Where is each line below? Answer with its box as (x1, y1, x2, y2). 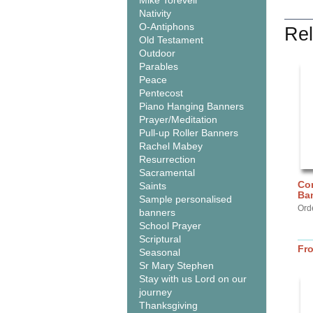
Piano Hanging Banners (139, 101, 244, 112)
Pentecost (139, 87, 183, 99)
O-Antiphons (139, 21, 194, 32)
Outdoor (139, 48, 175, 59)
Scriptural (139, 233, 181, 245)
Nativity (139, 8, 171, 19)
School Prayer (139, 220, 201, 231)
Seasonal (139, 247, 180, 258)
